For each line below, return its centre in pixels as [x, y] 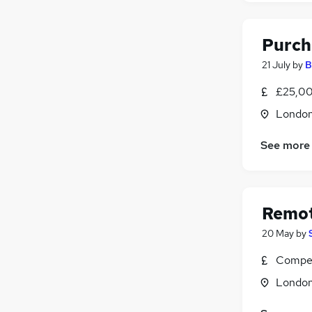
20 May [278, 234]
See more [285, 146]
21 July [276, 64]
